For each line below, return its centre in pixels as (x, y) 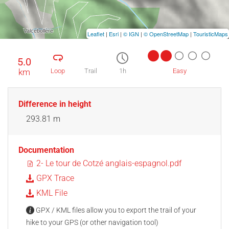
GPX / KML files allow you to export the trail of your (115, 210)
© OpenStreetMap (166, 33)
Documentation (46, 150)
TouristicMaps (211, 33)
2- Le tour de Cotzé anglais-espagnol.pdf (108, 163)
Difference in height (55, 104)
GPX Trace (54, 178)
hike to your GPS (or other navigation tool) (92, 222)
